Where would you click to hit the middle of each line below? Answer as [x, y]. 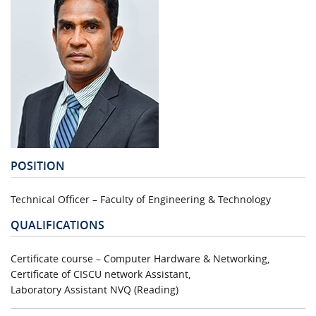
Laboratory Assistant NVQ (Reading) [95, 289]
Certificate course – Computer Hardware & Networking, [140, 258]
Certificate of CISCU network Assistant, [101, 274]
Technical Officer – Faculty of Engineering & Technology [141, 199]
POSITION [38, 165]
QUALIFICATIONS [57, 225]
